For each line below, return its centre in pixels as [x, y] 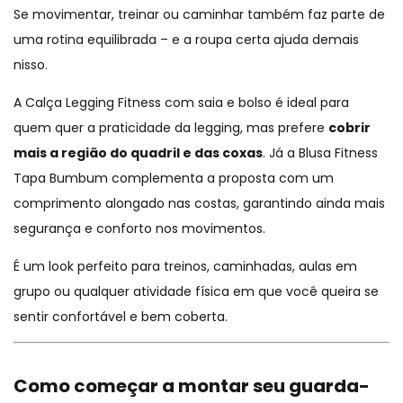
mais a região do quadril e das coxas [138, 153]
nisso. [31, 65]
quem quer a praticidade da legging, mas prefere [171, 128]
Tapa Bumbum [61, 179]
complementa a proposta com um [221, 179]
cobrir [349, 128]
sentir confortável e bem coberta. [121, 317]
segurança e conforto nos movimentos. [139, 229]
